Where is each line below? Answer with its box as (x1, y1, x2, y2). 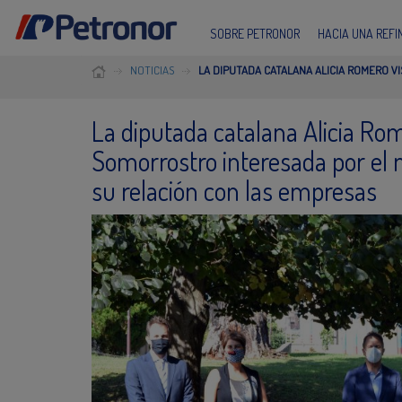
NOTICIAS (130, 62, 174, 77)
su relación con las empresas (92, 172, 377, 207)
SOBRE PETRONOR (210, 25, 300, 41)
